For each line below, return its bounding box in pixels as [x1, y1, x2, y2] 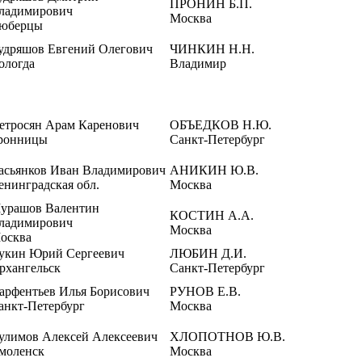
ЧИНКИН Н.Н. [170, 42, 255, 56]
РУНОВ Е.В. [170, 284, 241, 298]
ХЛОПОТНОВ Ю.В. [170, 330, 285, 343]
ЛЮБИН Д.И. [170, 246, 246, 260]
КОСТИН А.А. [170, 208, 254, 222]
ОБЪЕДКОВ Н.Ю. [170, 118, 271, 132]
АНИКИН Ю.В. [170, 163, 259, 177]
